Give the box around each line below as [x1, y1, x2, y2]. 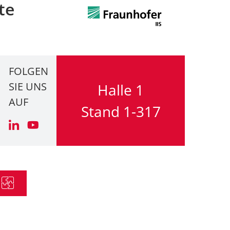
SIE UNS [9, 80, 47, 93]
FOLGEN [9, 64, 48, 78]
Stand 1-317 [81, 102, 161, 121]
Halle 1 [98, 80, 144, 100]
